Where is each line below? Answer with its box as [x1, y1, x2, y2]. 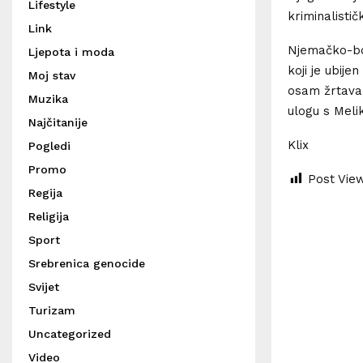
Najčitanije [28, 116, 88, 129]
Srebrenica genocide [28, 257, 145, 270]
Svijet [28, 280, 59, 293]
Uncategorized [28, 327, 111, 340]
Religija [28, 210, 69, 223]
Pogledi [28, 139, 70, 152]
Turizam [28, 304, 75, 317]
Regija [28, 186, 62, 199]
